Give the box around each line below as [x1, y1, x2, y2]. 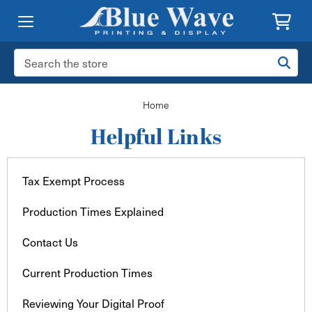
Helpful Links [90, 123, 222, 154]
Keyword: [14, 63, 54, 78]
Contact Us [22, 233, 78, 250]
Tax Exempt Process [22, 172, 125, 189]
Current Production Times [22, 264, 153, 281]
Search [14, 49, 45, 63]
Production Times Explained [22, 203, 164, 219]
